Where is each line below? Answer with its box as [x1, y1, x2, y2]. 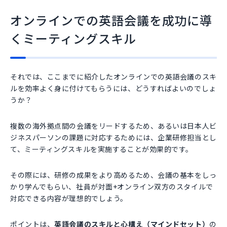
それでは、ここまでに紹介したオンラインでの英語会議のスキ [10, 71, 217, 82]
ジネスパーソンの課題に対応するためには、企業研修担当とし [10, 132, 217, 142]
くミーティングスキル [10, 29, 136, 47]
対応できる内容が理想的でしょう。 [10, 193, 128, 203]
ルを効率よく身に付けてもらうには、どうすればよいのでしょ [10, 83, 216, 93]
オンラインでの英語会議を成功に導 [10, 11, 213, 29]
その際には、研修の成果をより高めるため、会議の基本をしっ [10, 169, 217, 180]
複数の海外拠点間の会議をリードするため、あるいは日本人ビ [10, 120, 217, 131]
